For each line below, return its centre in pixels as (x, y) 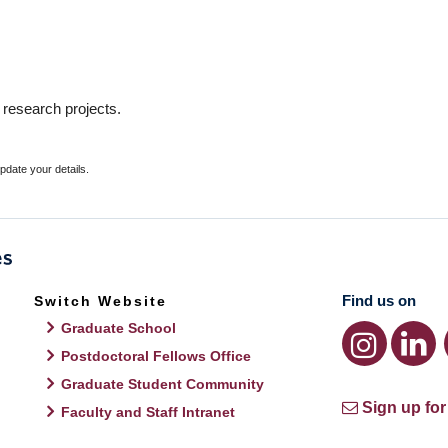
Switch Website (101, 301)
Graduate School (119, 328)
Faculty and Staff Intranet (148, 412)
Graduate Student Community (163, 384)
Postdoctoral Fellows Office (156, 356)
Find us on (378, 300)
